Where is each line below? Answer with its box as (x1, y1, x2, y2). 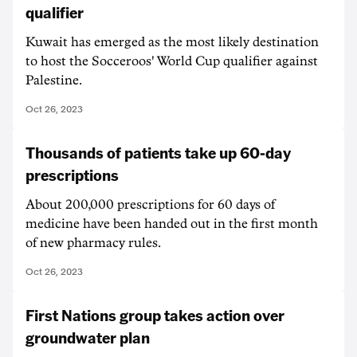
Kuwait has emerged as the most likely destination (25, 36, 319, 49)
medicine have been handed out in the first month (25, 218, 318, 230)
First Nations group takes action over (25, 304, 284, 325)
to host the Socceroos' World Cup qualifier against (25, 55, 318, 68)
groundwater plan (25, 327, 150, 347)
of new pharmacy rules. (25, 237, 161, 249)
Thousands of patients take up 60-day (25, 142, 291, 163)
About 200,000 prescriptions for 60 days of (25, 198, 275, 211)
